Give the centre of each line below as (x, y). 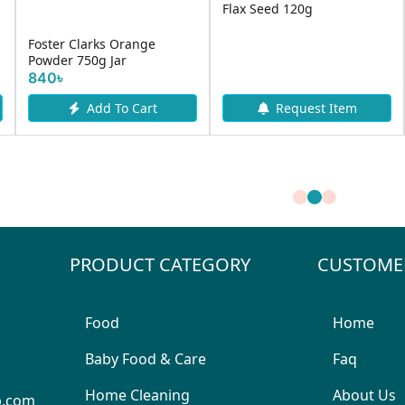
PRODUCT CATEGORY (160, 264)
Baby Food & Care (145, 359)
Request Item (316, 108)
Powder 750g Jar (77, 60)
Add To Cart (122, 108)
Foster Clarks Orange (92, 44)
